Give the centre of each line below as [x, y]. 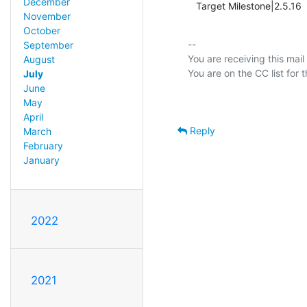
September [48, 45]
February [43, 146]
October [41, 31]
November [47, 16]
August [39, 60]
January [41, 160]
